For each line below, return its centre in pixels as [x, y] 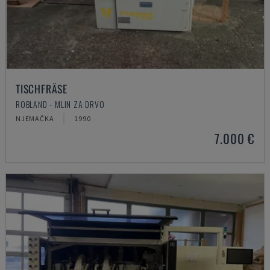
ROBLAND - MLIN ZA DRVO [60, 104]
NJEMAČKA [35, 118]
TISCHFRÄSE [42, 89]
